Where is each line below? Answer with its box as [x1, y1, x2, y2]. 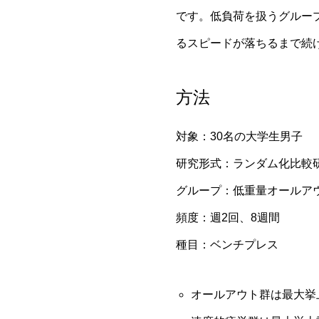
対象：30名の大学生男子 [176, 130, 303, 142]
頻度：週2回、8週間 [176, 211, 280, 224]
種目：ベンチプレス [176, 239, 278, 251]
